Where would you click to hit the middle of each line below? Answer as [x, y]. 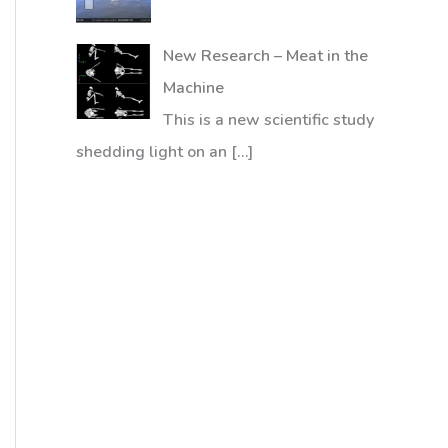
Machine [193, 87]
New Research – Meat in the [265, 55]
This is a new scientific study [268, 119]
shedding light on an [153, 151]
